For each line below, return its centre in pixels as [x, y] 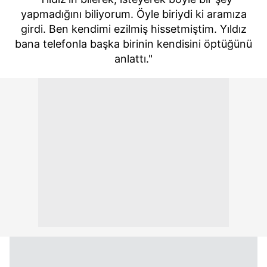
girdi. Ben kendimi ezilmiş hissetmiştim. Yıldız [133, 29]
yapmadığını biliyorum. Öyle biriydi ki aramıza [133, 14]
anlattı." [133, 58]
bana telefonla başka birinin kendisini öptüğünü [133, 44]
